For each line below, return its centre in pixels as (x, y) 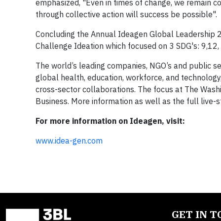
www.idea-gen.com (69, 140)
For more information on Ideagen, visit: (110, 121)
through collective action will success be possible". (126, 14)
